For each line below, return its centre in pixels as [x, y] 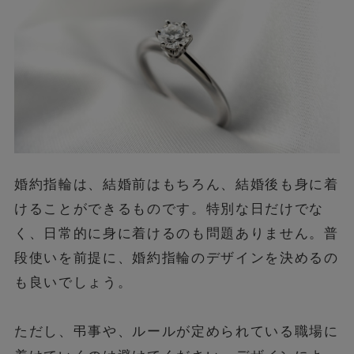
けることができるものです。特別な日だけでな [169, 208]
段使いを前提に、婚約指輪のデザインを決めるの [176, 257]
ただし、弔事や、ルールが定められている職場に [176, 331]
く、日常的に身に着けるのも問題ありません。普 [176, 233]
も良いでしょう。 [73, 282]
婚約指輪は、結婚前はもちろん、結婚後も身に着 [176, 184]
